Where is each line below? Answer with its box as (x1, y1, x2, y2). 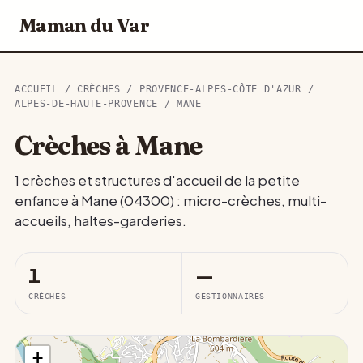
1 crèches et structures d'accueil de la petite (15, 172, 300, 189)
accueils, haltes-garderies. (15, 212, 186, 229)
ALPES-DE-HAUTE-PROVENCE (15, 98, 158, 109)
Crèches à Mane (15, 130, 203, 161)
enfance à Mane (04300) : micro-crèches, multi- (15, 192, 327, 209)
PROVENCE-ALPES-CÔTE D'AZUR (139, 83, 301, 95)
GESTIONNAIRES (195, 291, 265, 301)
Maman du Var (19, 14, 149, 36)
